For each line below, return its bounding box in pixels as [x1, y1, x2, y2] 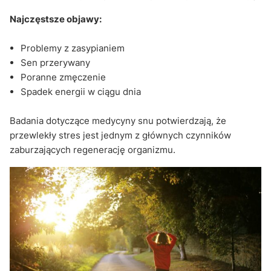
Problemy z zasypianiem [21, 42, 125, 54]
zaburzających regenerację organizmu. [10, 143, 175, 155]
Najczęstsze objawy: [10, 13, 102, 25]
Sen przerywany [21, 56, 90, 68]
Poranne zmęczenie [21, 71, 106, 83]
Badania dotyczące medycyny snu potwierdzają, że [10, 114, 226, 126]
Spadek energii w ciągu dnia [21, 85, 141, 97]
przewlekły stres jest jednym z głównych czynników [10, 129, 231, 141]
